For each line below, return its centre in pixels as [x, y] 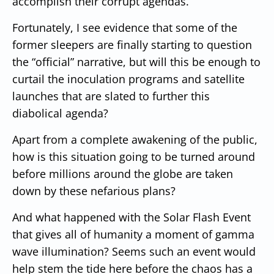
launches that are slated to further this [111, 96]
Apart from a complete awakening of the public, [135, 139]
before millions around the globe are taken [123, 173]
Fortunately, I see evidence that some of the [125, 27]
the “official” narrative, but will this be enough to [136, 61]
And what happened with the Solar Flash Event [131, 217]
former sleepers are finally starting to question [132, 44]
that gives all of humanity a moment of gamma [133, 234]
